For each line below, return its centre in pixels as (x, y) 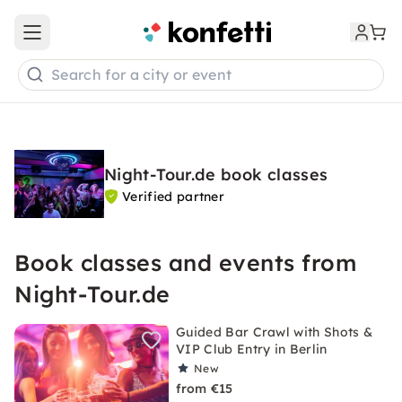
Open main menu (84, 40)
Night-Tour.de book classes (216, 175)
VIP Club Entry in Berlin (252, 349)
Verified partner (174, 197)
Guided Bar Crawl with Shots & (275, 332)
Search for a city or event (142, 75)
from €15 (205, 389)
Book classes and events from (185, 262)
